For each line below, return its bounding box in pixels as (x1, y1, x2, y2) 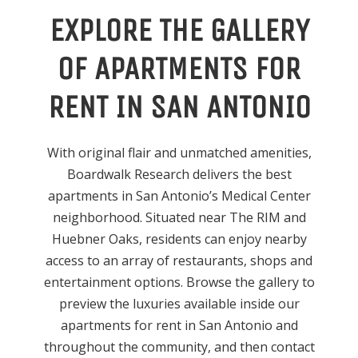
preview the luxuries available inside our (58, 295, 300, 312)
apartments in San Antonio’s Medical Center (47, 187, 311, 205)
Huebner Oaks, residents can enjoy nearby (51, 230, 307, 248)
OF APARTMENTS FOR (58, 50, 300, 88)
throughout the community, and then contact (43, 338, 315, 356)
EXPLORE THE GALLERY (49, 11, 309, 50)
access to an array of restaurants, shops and (46, 252, 312, 269)
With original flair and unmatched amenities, (46, 144, 312, 161)
